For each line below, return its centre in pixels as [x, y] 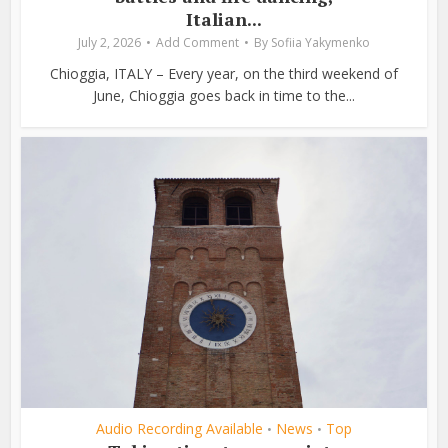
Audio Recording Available [179, 428]
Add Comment [197, 43]
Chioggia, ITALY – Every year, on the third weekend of [224, 74]
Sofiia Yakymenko [320, 43]
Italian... [224, 19]
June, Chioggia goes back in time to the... [224, 96]
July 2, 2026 [109, 43]
